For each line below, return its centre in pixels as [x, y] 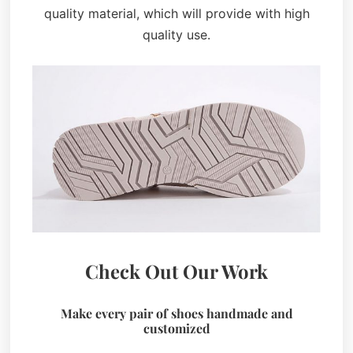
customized [176, 329]
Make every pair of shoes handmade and [176, 314]
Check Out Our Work [176, 271]
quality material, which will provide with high [176, 14]
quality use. [176, 35]
